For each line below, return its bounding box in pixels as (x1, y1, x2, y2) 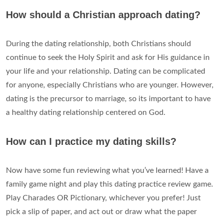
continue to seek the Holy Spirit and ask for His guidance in (6, 54, 210, 62)
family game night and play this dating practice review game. (6, 180, 213, 189)
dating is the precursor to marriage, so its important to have (6, 95, 211, 103)
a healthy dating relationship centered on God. (6, 109, 165, 117)
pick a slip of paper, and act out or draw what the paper (6, 208, 197, 216)
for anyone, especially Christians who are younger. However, (6, 81, 214, 89)
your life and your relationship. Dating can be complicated (6, 67, 205, 76)
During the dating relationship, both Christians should (6, 40, 191, 48)
